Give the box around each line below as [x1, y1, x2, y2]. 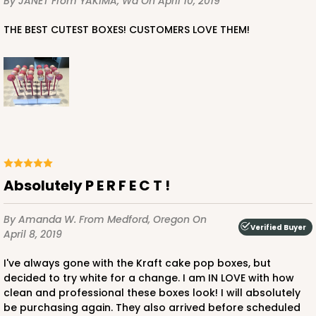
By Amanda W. [4, 212, 79, 227]
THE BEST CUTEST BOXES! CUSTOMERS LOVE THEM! [10, 23, 250, 37]
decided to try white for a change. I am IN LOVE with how [4, 271, 294, 286]
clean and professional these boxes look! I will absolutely [4, 286, 300, 300]
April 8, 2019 [4, 227, 62, 242]
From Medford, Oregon [79, 212, 193, 227]
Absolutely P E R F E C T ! [14, 176, 170, 196]
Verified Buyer [250, 221, 306, 233]
